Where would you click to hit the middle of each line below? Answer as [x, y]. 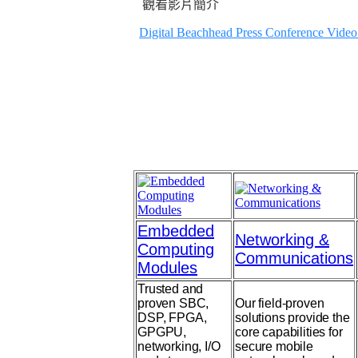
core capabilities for [289, 332]
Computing [176, 249]
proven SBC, [173, 303]
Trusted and [171, 289]
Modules [167, 268]
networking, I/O [179, 346]
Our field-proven [280, 303]
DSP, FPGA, [172, 318]
